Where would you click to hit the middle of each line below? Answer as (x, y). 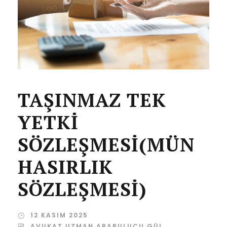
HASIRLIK (65, 167)
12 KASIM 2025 (59, 215)
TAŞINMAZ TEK (92, 100)
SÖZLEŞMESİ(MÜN (106, 145)
